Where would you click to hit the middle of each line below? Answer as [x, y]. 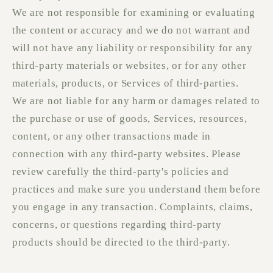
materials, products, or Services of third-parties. [126, 83]
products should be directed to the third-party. [121, 243]
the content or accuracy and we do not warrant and [131, 30]
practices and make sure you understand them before [136, 190]
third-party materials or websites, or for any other [129, 66]
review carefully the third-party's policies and [121, 172]
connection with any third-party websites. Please [127, 154]
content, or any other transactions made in [112, 136]
